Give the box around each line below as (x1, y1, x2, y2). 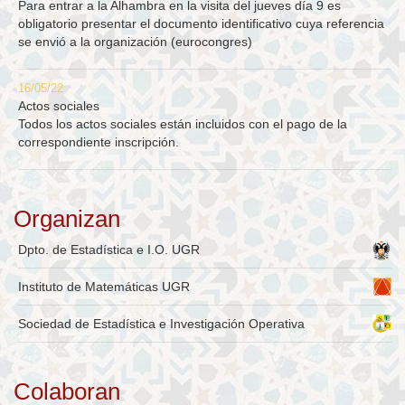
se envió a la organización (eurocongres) (18, 34, 252, 50)
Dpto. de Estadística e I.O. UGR (18, 242, 200, 258)
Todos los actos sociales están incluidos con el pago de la (18, 117, 347, 132)
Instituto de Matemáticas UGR (18, 279, 190, 295)
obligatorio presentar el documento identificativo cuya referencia (18, 16, 384, 32)
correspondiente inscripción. (18, 135, 179, 150)
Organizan (14, 205, 120, 233)
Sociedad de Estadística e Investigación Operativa (18, 316, 305, 332)
